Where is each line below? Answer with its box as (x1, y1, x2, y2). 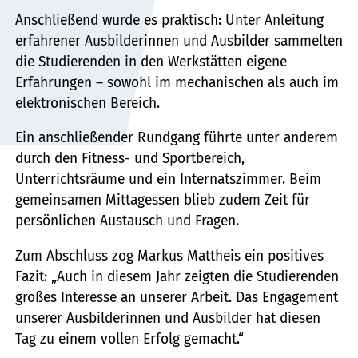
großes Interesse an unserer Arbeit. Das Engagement (14, 288, 338, 306)
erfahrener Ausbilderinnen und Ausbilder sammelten (14, 32, 343, 50)
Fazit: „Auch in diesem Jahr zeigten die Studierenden (14, 268, 339, 285)
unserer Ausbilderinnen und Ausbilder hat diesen (14, 309, 320, 327)
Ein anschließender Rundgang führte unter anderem (14, 129, 338, 147)
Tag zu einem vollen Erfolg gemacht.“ (14, 330, 244, 348)
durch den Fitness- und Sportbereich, (14, 150, 245, 168)
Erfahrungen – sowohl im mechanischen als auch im (14, 74, 339, 91)
